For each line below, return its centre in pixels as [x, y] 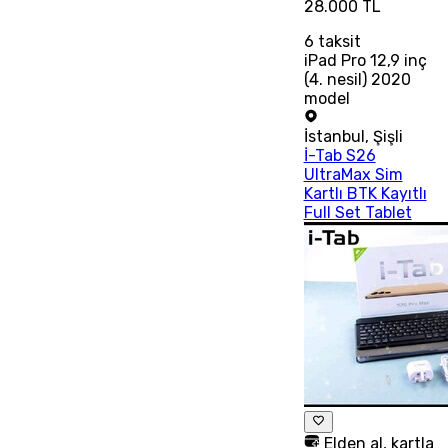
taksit [337, 41]
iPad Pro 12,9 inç [365, 60]
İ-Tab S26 [339, 155]
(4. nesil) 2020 [357, 79]
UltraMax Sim [353, 174]
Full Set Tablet [357, 212]
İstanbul [334, 136]
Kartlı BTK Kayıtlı [365, 193]
